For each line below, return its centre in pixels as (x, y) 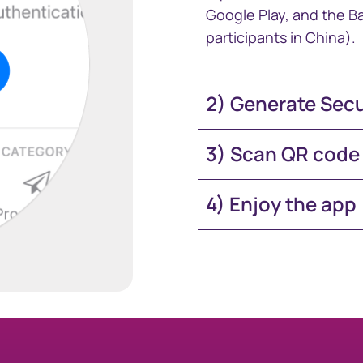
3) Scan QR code (283, 154)
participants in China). (281, 38)
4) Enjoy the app (281, 204)
